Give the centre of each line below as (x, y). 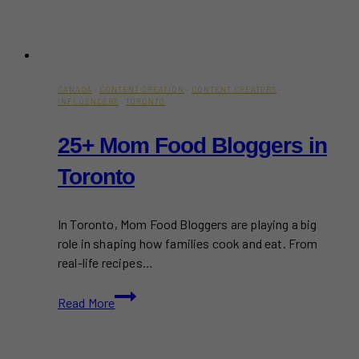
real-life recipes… (105, 262)
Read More (87, 302)
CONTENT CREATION (142, 89)
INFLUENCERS (88, 101)
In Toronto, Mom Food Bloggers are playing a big (188, 224)
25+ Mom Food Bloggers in (192, 145)
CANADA (75, 89)
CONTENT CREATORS (234, 89)
